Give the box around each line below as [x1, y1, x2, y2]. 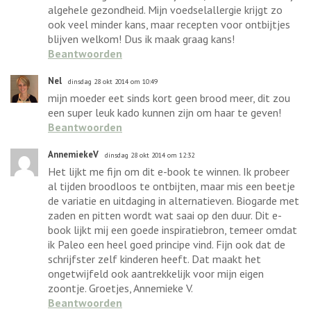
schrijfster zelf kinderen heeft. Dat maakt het [48, 251, 261, 266]
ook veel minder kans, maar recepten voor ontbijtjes [48, 17, 290, 31]
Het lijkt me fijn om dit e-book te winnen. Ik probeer [48, 164, 289, 178]
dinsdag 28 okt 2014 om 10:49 [68, 76, 158, 86]
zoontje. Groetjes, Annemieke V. [48, 280, 193, 295]
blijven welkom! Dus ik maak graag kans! [48, 31, 235, 46]
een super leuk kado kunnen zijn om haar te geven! [48, 105, 281, 119]
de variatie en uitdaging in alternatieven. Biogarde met [48, 193, 299, 208]
